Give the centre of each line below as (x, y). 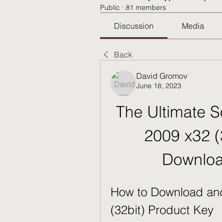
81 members (146, 7)
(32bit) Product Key (162, 210)
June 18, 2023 (159, 86)
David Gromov (162, 76)
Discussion (134, 26)
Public (110, 7)
